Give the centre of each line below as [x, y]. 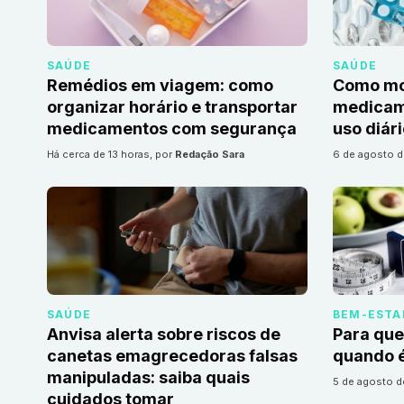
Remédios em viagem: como [160, 86]
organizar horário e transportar [172, 107]
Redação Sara [210, 155]
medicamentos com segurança [172, 129]
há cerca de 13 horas [102, 155]
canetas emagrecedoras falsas [172, 356]
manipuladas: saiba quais [148, 378]
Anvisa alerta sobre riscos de [164, 335]
